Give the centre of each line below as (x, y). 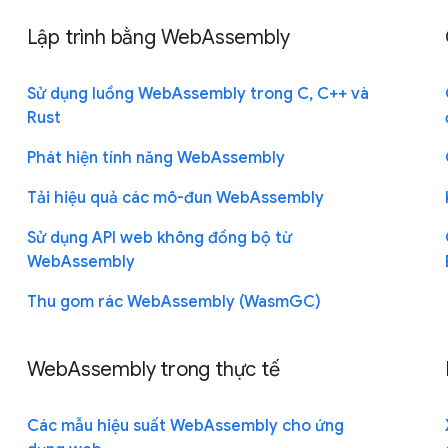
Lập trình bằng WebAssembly (158, 37)
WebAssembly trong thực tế (153, 369)
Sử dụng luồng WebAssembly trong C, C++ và (197, 93)
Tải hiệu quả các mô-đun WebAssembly (175, 197)
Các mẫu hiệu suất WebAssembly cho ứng (185, 425)
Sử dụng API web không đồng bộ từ (159, 237)
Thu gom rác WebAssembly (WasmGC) (173, 301)
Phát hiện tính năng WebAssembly (155, 157)
